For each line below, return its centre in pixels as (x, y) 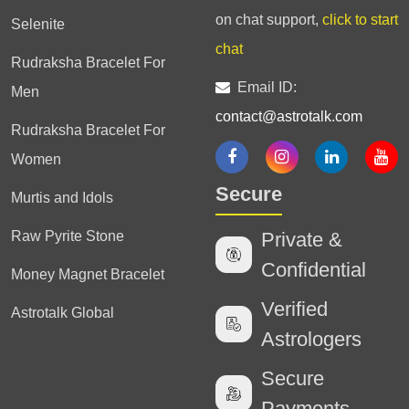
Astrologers (311, 339)
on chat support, (269, 20)
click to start (360, 20)
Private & (302, 240)
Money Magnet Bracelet (88, 274)
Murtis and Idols (62, 198)
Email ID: (263, 87)
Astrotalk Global (63, 313)
